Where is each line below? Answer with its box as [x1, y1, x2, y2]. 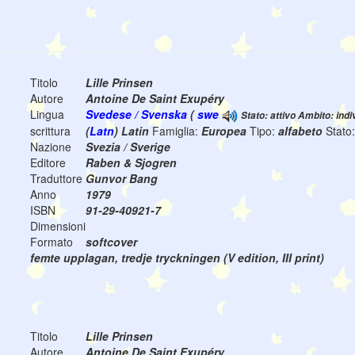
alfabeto [278, 123, 326, 139]
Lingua [30, 106, 64, 123]
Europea [201, 123, 250, 139]
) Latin [114, 123, 152, 139]
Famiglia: [152, 123, 201, 139]
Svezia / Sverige [86, 139, 170, 155]
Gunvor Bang [86, 170, 158, 187]
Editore [30, 155, 66, 171]
